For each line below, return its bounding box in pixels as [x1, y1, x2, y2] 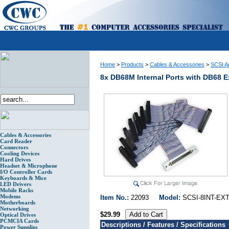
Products [121, 61, 144, 67]
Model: [159, 194, 182, 202]
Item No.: [100, 194, 131, 202]
